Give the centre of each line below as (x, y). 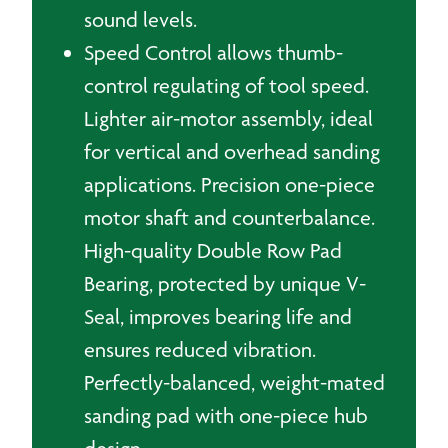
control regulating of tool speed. (226, 85)
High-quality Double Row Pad (213, 250)
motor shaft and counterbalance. (229, 217)
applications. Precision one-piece (229, 184)
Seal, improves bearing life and (218, 316)
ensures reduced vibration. (200, 349)
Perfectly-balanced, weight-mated (234, 382)
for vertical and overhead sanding (232, 151)
